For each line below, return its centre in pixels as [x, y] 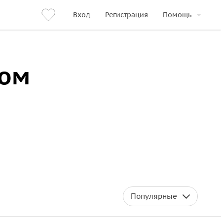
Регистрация [127, 15]
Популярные [154, 196]
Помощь [177, 15]
